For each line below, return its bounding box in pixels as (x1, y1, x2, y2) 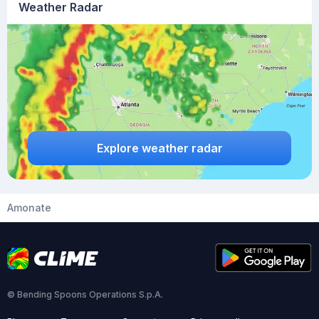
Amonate (7, 202, 51, 214)
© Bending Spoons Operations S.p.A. (7, 289, 163, 300)
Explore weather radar (96, 140, 223, 155)
